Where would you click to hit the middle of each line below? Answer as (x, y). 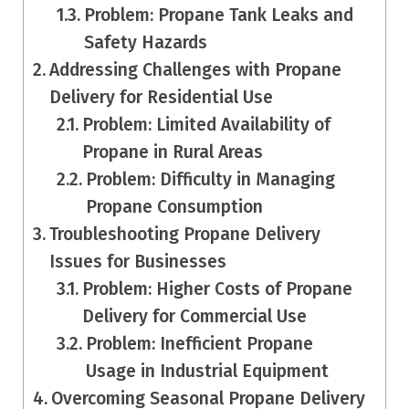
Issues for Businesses (137, 262)
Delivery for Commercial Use (195, 317)
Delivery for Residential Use (161, 98)
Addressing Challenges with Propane (195, 70)
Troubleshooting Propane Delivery (184, 235)
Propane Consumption (175, 207)
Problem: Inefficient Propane (200, 344)
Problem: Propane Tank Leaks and (219, 16)
